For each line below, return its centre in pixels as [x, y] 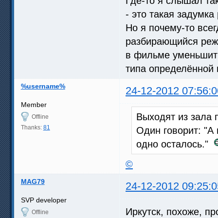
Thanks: [32, 127]
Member [34, 104]
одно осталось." [175, 144]
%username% [43, 86]
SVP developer [44, 200]
